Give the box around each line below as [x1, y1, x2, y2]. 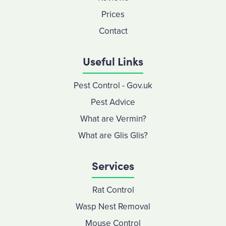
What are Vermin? [80, 112, 146, 125]
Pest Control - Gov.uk [74, 79, 152, 92]
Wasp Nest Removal [76, 200, 150, 213]
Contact [98, 25, 128, 37]
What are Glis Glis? [78, 129, 148, 142]
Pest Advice [91, 96, 135, 108]
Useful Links [83, 53, 143, 69]
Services [92, 157, 134, 173]
